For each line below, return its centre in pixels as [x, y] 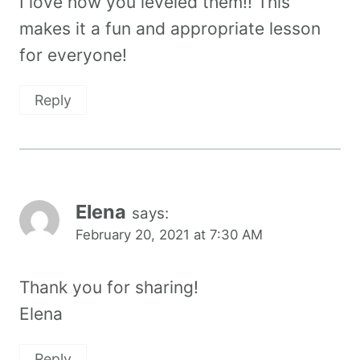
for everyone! [73, 55]
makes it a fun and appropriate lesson [170, 28]
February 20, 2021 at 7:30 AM [169, 235]
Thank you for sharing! [109, 287]
